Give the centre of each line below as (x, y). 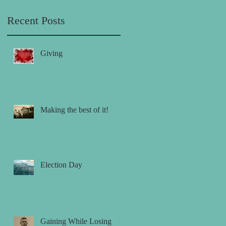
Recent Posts (36, 20)
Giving (51, 53)
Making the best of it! (74, 109)
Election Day (61, 164)
